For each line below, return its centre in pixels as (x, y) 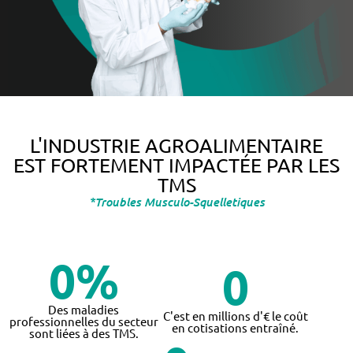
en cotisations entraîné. (236, 327)
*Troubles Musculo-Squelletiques (176, 201)
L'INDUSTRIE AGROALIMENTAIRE (176, 145)
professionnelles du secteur (84, 321)
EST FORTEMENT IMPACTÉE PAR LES (176, 165)
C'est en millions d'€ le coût (235, 315)
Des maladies (84, 309)
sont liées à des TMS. (84, 333)
